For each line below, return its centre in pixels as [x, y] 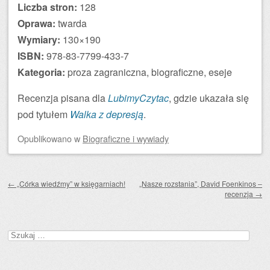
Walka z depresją [107, 114]
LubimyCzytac [138, 98]
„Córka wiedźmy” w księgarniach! [70, 184]
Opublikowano [46, 138]
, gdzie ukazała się [209, 98]
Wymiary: [39, 39]
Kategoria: [41, 72]
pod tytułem [44, 114]
